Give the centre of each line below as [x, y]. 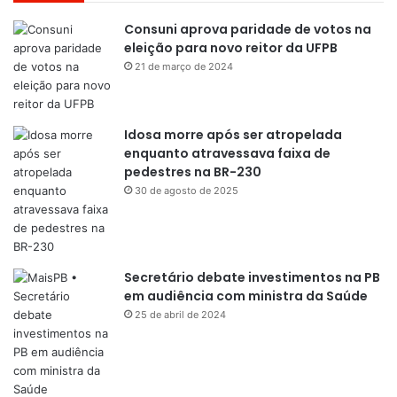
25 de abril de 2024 [180, 315]
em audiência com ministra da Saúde [246, 296]
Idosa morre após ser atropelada [233, 135]
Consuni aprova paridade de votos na [248, 30]
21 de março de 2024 [184, 67]
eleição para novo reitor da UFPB [231, 48]
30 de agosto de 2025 [187, 191]
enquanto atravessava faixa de [227, 154]
